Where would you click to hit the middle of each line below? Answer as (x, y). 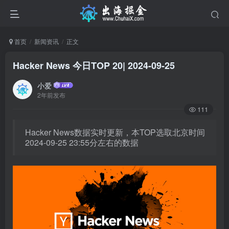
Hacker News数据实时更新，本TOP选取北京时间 (115, 132)
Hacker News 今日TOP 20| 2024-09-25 (94, 65)
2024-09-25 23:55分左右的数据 (82, 142)
